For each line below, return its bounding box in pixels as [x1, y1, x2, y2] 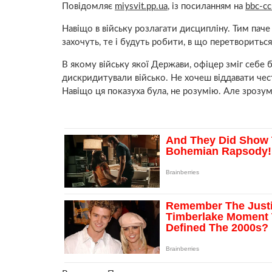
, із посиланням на [168, 1, 245, 11]
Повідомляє [62, 1, 115, 11]
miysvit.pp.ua [115, 1, 168, 11]
